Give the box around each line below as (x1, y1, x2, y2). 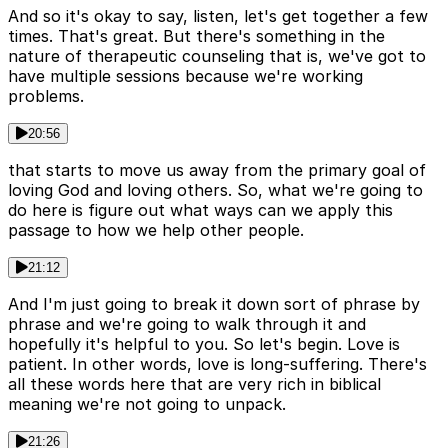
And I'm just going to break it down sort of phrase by (8, 293, 420, 314)
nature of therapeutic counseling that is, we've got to (8, 45, 426, 66)
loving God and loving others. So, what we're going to (8, 179, 423, 200)
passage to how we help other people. (8, 219, 304, 240)
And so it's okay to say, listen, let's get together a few (8, 5, 428, 26)
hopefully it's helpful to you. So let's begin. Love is (8, 333, 400, 354)
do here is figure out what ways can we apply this (8, 199, 393, 220)
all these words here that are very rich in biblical (8, 373, 381, 394)
